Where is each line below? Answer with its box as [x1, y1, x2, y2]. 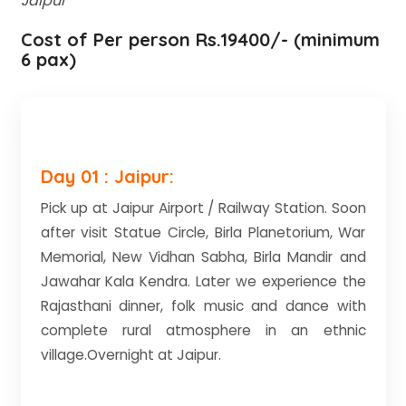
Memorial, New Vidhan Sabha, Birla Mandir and [40, 247, 366, 266]
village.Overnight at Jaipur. [40, 345, 221, 364]
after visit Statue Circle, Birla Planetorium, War [40, 223, 366, 242]
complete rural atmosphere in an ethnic [40, 321, 366, 340]
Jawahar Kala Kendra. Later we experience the [40, 272, 366, 291]
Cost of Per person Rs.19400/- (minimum [20, 28, 380, 51]
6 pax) [20, 48, 76, 71]
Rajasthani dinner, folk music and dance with [40, 296, 366, 315]
